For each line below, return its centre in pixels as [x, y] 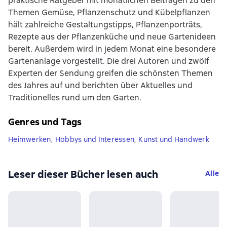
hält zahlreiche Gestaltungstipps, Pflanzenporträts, [105, 25]
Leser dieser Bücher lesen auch [83, 175]
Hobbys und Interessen [94, 140]
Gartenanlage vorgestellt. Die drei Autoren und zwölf [109, 61]
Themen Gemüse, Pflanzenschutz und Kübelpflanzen [109, 13]
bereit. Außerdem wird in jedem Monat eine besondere [112, 49]
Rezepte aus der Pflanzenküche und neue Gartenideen [112, 37]
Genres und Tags [45, 122]
